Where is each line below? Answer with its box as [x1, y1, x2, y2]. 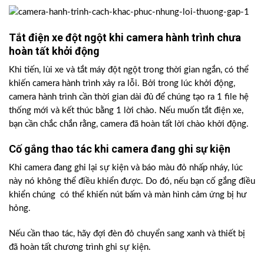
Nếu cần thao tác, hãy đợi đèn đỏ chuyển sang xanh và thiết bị [9, 229, 245, 238]
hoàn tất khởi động [9, 44, 100, 57]
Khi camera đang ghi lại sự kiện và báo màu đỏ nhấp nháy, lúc [9, 163, 243, 173]
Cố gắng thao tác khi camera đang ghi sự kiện [9, 143, 230, 156]
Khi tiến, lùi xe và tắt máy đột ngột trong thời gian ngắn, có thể [9, 65, 249, 74]
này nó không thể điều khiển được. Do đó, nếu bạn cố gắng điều [9, 177, 255, 186]
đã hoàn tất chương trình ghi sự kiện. [9, 242, 151, 252]
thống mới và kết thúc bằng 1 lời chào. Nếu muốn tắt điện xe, [9, 105, 243, 115]
